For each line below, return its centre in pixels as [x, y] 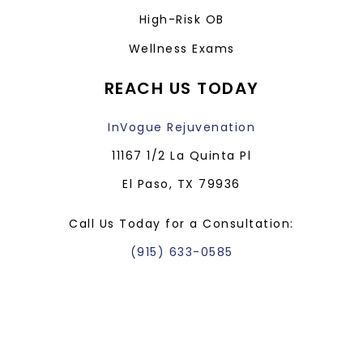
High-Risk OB [181, 19]
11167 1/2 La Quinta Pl [181, 155]
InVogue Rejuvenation [181, 127]
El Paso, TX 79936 [181, 184]
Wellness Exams [181, 48]
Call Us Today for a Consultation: [181, 223]
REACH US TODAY [181, 88]
